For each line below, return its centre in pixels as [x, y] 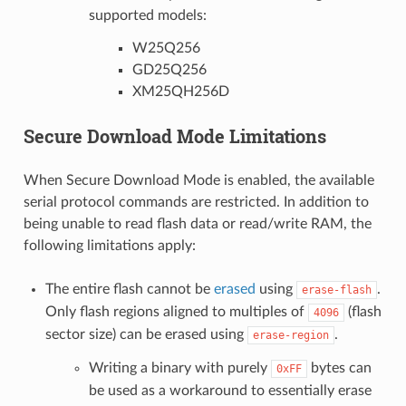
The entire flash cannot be [129, 289]
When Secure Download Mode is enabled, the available [198, 180]
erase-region [290, 335]
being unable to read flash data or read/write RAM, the [197, 223]
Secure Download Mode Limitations [174, 135]
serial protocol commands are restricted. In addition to [196, 202]
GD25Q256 [169, 69]
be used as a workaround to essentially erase [230, 390]
